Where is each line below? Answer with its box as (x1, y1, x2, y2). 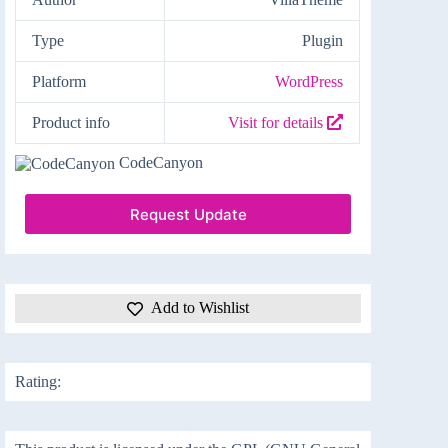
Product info (32, 113, 111, 131)
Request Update (129, 204, 247, 224)
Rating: (15, 372, 62, 390)
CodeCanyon (119, 153, 204, 171)
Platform (32, 72, 87, 90)
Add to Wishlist (151, 299, 250, 317)
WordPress (275, 72, 344, 90)
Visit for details (228, 113, 328, 131)
